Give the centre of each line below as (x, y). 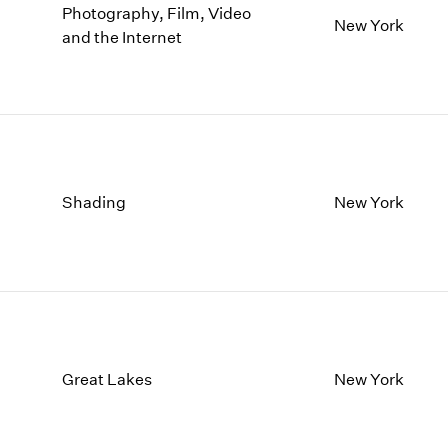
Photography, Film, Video (157, 13)
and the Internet (122, 37)
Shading (94, 202)
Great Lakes (107, 379)
